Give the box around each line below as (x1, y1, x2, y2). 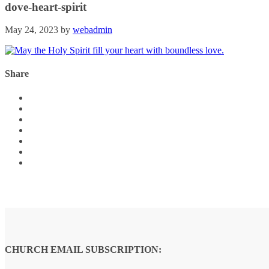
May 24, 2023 (5, 25, 58, 35)
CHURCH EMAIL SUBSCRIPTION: (5, 244, 162, 255)
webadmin (73, 25, 112, 35)
